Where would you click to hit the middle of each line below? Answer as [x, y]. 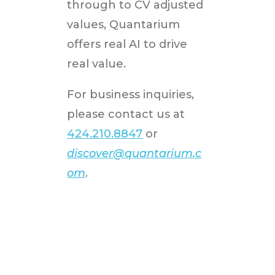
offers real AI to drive [127, 45]
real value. [97, 64]
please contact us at [126, 114]
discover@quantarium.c [134, 154]
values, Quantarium [124, 25]
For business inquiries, [131, 95]
